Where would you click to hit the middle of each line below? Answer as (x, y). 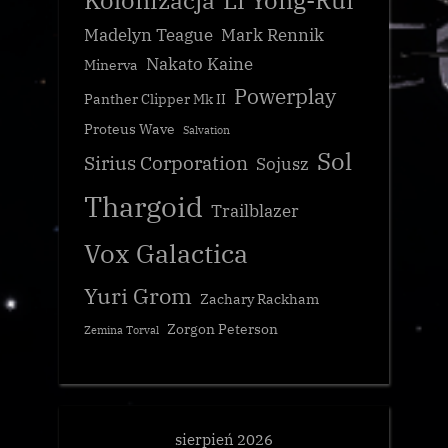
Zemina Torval (121, 329)
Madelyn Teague (148, 34)
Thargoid (143, 206)
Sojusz (282, 163)
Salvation (206, 129)
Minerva (111, 64)
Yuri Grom (138, 295)
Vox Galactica (166, 252)
